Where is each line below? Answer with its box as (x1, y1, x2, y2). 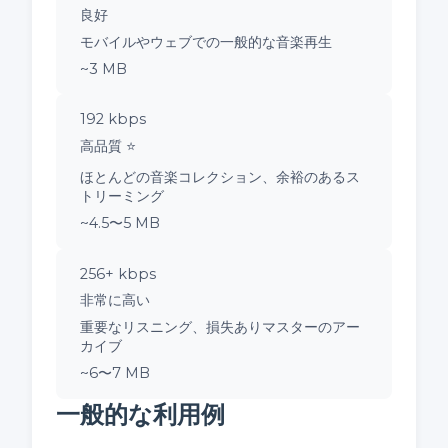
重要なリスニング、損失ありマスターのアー (80, 318, 360, 337)
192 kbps (80, 110, 146, 129)
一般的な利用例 (56, 400, 225, 430)
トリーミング (80, 187, 164, 206)
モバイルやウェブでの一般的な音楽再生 (80, 33, 332, 52)
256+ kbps (80, 265, 156, 284)
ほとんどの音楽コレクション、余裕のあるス (80, 168, 360, 187)
